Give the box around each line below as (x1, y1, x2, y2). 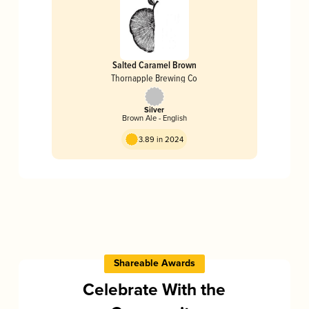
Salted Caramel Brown (112, 58, 197, 72)
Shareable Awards (113, 257, 195, 270)
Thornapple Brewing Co (111, 71, 198, 85)
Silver (144, 106, 165, 116)
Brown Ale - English (121, 114, 187, 123)
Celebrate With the (83, 280, 226, 301)
